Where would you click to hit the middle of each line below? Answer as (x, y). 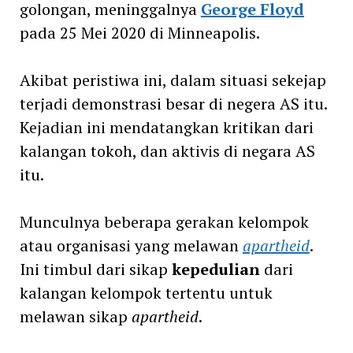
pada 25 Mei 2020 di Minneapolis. (139, 32)
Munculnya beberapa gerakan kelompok (164, 221)
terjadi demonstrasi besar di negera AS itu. (173, 103)
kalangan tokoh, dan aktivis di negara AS (167, 150)
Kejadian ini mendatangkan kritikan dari (166, 127)
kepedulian (216, 269)
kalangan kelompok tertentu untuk (146, 292)
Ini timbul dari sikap (95, 269)
